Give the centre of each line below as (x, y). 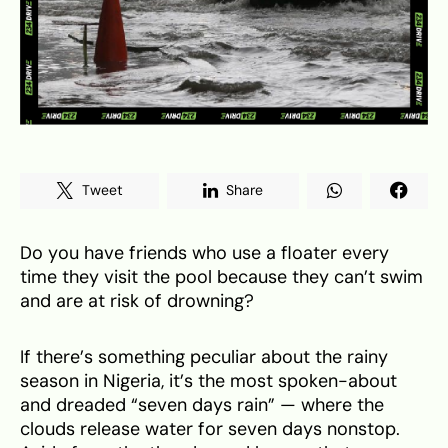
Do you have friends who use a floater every (204, 252)
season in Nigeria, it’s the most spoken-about (208, 380)
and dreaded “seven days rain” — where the (202, 404)
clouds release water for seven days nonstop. (210, 428)
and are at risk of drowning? (137, 300)
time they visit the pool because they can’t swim (221, 276)
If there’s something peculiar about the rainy (204, 356)
